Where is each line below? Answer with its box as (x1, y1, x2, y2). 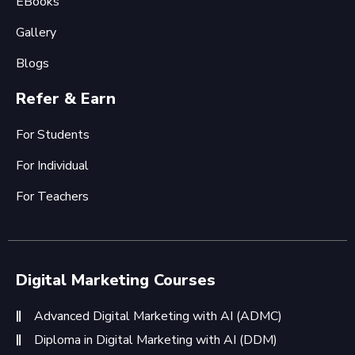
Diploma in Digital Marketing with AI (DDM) (33, 331, 277, 349)
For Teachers (16, 188, 89, 205)
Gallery (16, 24, 56, 41)
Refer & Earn (16, 88, 116, 109)
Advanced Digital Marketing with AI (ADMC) (33, 307, 282, 325)
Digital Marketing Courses (16, 269, 216, 291)
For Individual (16, 157, 89, 174)
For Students (16, 126, 90, 143)
